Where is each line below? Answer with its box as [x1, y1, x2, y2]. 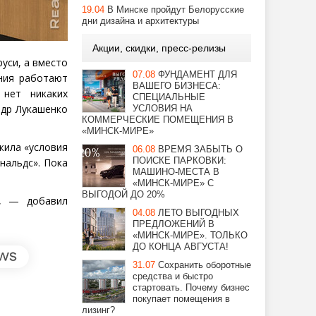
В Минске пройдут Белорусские [107, 4, 244, 15]
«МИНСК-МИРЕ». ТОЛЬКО [133, 230, 248, 241]
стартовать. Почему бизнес [133, 282, 250, 293]
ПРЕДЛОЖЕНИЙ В [133, 219, 214, 229]
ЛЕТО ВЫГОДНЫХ [158, 207, 239, 218]
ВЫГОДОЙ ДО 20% [82, 189, 165, 200]
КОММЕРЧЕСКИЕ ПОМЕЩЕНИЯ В [82, 114, 233, 125]
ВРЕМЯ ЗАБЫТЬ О [158, 144, 243, 154]
